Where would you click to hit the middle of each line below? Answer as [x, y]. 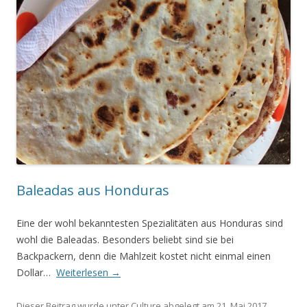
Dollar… [36, 272]
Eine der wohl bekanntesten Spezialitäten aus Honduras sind [150, 223]
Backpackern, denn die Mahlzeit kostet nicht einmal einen [144, 256]
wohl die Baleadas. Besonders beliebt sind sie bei [125, 240]
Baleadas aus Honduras [93, 190]
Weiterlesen [84, 272]
